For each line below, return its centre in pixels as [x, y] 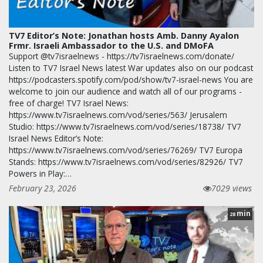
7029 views [232, 188]
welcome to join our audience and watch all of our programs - [125, 92]
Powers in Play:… [40, 174]
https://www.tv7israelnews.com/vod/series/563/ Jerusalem [118, 115]
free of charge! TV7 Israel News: [69, 103]
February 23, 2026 [43, 188]
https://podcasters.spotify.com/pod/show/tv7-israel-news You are [131, 80]
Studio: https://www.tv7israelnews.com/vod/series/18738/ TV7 [125, 127]
